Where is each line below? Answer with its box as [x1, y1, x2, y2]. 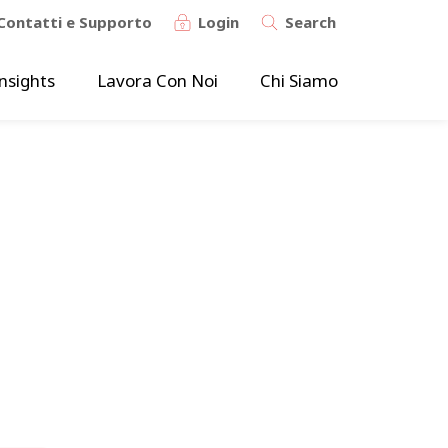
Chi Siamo [260, 68, 338, 92]
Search [285, 11, 336, 32]
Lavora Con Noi [97, 68, 218, 92]
